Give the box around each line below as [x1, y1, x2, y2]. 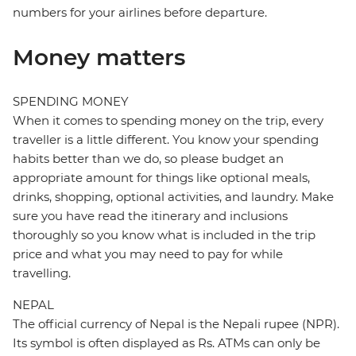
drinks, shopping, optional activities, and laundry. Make [13, 189, 334, 205]
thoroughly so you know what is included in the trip [13, 227, 315, 243]
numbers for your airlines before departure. [13, 5, 267, 21]
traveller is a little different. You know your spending [13, 132, 319, 148]
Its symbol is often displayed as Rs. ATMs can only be [13, 335, 320, 351]
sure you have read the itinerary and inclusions [13, 208, 288, 224]
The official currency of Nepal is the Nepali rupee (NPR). [13, 316, 339, 332]
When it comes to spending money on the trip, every [13, 113, 323, 129]
